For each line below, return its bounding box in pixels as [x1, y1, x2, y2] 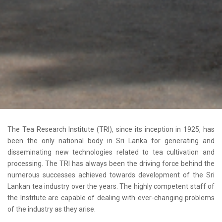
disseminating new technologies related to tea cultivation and [7, 148, 215, 157]
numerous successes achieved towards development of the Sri [7, 171, 215, 179]
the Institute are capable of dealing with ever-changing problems [7, 194, 215, 202]
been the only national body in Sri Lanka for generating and [7, 137, 215, 145]
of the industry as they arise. [7, 205, 96, 214]
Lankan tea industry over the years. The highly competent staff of [7, 182, 215, 191]
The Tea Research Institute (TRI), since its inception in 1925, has [7, 125, 215, 134]
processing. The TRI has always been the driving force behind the [7, 160, 215, 168]
